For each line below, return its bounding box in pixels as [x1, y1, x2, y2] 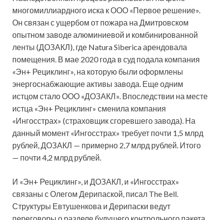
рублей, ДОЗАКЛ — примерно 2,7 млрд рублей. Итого [12, 140, 201, 150]
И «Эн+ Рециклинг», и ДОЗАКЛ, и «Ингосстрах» [12, 177, 179, 187]
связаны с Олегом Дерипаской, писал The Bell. [12, 189, 178, 199]
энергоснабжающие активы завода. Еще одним [12, 79, 183, 89]
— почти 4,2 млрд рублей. [12, 153, 101, 163]
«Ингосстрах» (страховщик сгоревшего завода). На [12, 116, 195, 126]
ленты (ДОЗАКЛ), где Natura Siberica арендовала [12, 42, 187, 52]
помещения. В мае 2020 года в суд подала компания [12, 55, 200, 64]
